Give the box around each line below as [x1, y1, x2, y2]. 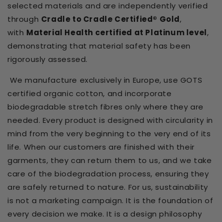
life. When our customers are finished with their [7, 142, 195, 153]
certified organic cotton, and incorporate [7, 88, 172, 99]
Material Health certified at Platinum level [26, 27, 207, 38]
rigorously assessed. [7, 54, 88, 65]
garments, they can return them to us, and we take [7, 155, 212, 166]
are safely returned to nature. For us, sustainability [7, 182, 208, 193]
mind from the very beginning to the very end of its [7, 128, 211, 139]
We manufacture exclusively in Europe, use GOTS [7, 75, 203, 86]
